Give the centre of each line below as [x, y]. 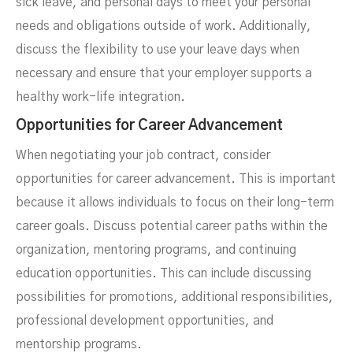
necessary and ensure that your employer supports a [164, 73]
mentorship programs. [79, 344]
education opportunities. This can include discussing [163, 273]
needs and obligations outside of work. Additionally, [163, 26]
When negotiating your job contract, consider [143, 155]
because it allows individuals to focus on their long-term [175, 203]
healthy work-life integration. [100, 97]
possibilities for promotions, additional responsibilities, [175, 297]
